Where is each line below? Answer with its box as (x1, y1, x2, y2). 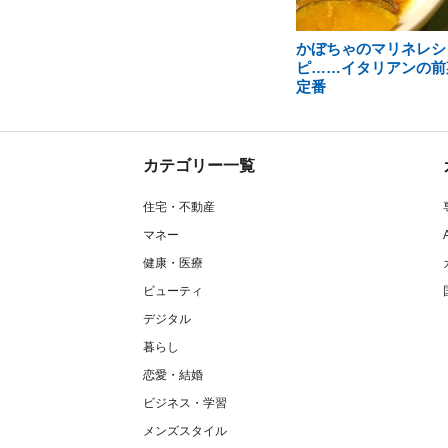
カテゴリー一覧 (143, 157, 255, 174)
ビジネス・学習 (143, 396, 227, 410)
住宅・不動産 (143, 200, 215, 214)
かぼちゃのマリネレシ (295, 40, 446, 57)
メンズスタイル (143, 424, 227, 438)
